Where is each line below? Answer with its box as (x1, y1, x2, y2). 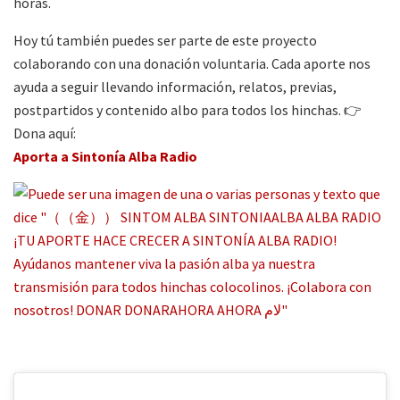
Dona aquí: (13, 124, 76, 143)
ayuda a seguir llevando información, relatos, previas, (13, 78, 337, 96)
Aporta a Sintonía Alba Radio (13, 147, 197, 166)
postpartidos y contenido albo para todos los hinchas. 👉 (13, 101, 362, 120)
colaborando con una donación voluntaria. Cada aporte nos (13, 54, 371, 73)
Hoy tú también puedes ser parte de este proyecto (13, 31, 317, 50)
